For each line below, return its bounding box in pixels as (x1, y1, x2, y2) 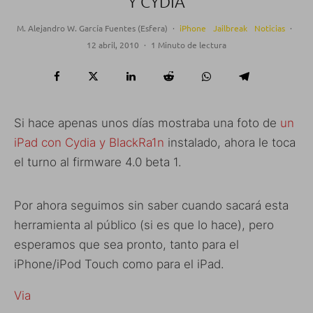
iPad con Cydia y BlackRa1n (14, 136, 164, 150)
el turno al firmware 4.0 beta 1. (14, 155, 182, 170)
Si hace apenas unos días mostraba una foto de (14, 116, 280, 131)
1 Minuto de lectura (151, 39, 226, 51)
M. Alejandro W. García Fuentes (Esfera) (16, 22, 168, 34)
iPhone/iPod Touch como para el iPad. (14, 257, 224, 272)
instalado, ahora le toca (164, 136, 296, 150)
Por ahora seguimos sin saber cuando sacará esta (14, 198, 289, 213)
